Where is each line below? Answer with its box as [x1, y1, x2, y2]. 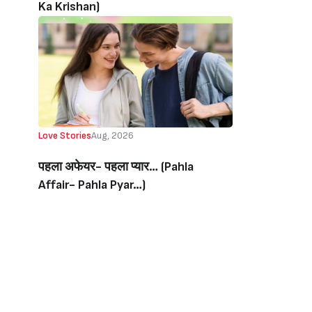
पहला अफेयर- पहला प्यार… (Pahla [38, 159, 194, 174]
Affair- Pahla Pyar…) [38, 178, 146, 192]
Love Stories [38, 130, 91, 141]
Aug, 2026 [91, 130, 134, 141]
